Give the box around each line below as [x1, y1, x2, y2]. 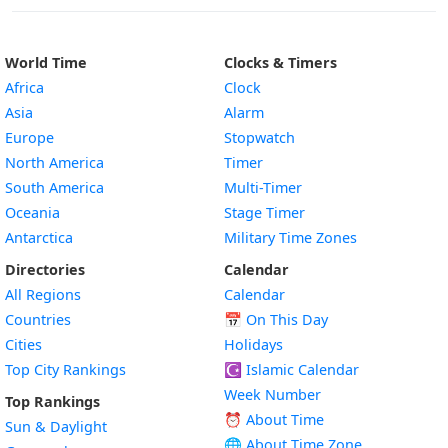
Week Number [224, 385, 321, 404]
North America [5, 153, 104, 172]
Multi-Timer [224, 178, 302, 197]
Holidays [224, 335, 283, 354]
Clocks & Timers [224, 53, 337, 72]
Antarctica [5, 228, 73, 247]
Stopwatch [224, 128, 295, 147]
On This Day [242, 310, 328, 329]
